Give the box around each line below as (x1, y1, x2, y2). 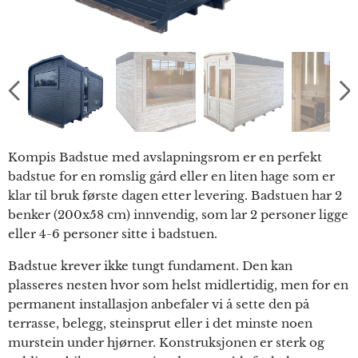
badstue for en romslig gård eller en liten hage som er (8, 169, 335, 185)
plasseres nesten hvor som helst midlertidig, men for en (8, 277, 348, 293)
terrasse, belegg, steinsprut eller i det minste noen (8, 316, 312, 332)
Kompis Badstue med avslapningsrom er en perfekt (8, 149, 322, 165)
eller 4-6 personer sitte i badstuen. (8, 226, 217, 242)
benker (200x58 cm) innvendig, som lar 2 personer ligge (8, 207, 348, 223)
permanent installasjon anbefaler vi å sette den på (8, 296, 309, 312)
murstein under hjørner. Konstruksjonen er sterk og (8, 335, 324, 351)
